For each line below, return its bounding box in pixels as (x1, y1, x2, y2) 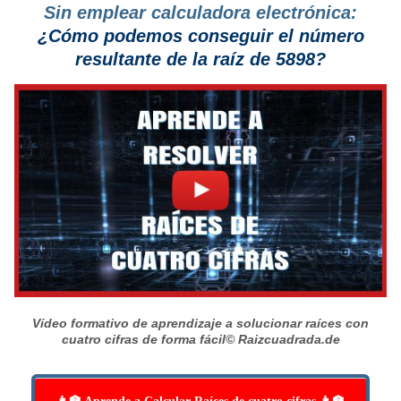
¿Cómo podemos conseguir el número (37, 26, 364, 47)
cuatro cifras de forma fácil (61, 332, 226, 347)
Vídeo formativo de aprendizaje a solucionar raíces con (32, 316, 369, 331)
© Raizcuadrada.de (225, 332, 340, 347)
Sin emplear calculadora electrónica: (44, 3, 357, 23)
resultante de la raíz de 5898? (75, 49, 326, 70)
